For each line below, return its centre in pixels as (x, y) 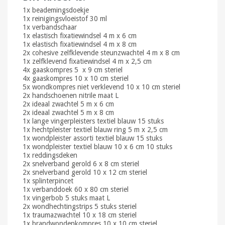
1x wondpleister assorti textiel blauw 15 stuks (92, 138)
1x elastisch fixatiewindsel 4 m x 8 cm (80, 44)
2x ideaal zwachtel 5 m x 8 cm (68, 112)
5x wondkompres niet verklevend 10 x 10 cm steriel (101, 87)
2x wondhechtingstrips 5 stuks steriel (80, 206)
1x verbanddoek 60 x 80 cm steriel (76, 189)
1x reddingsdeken (50, 155)
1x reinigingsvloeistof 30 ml (65, 18)
